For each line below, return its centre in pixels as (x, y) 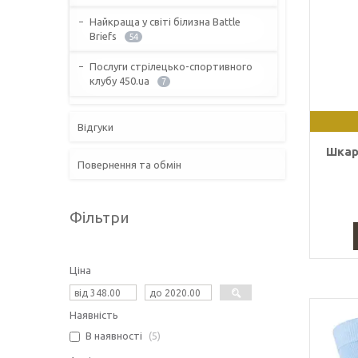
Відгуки (95, 127)
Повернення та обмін (129, 165)
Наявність (94, 315)
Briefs (103, 36)
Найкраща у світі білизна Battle (165, 22)
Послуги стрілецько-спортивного (171, 67)
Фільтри (99, 218)
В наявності (114, 336)
